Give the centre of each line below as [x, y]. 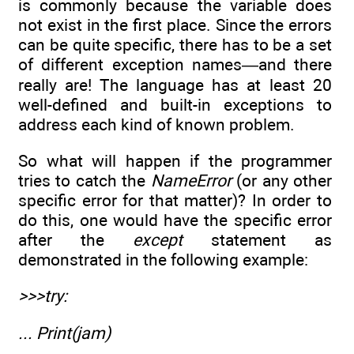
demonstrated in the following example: [163, 259]
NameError [191, 180]
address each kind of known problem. [156, 124]
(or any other [282, 180]
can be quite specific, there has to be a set [175, 44]
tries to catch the [85, 180]
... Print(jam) [64, 333]
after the [75, 239]
